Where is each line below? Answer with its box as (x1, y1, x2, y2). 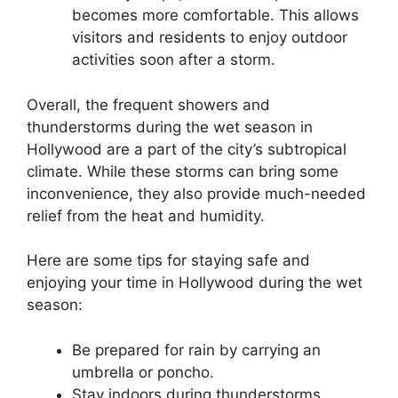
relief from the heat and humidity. (27, 206, 265, 225)
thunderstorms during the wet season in (27, 117, 313, 136)
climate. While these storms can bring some (27, 162, 338, 180)
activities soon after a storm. (72, 51, 275, 69)
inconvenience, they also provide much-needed (27, 184, 366, 203)
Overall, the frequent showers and (27, 95, 270, 114)
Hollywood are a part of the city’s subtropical (27, 139, 346, 158)
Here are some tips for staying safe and (27, 251, 310, 270)
